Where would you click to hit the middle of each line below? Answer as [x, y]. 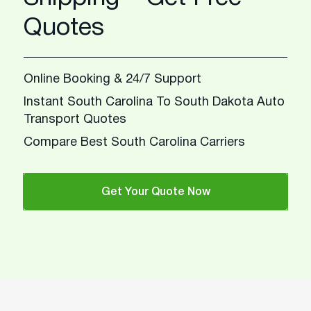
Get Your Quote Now [155, 192]
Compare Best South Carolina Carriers [134, 143]
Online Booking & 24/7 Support [112, 79]
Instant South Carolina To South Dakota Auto [154, 102]
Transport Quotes [75, 120]
